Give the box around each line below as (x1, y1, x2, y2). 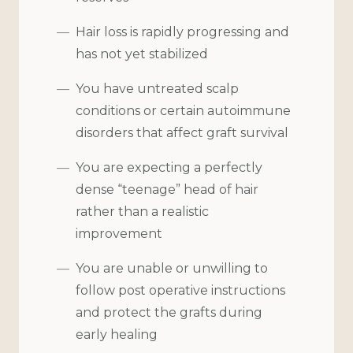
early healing (76, 326, 158, 342)
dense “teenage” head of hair (76, 181, 258, 197)
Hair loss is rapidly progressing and (76, 24, 289, 39)
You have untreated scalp (76, 80, 239, 96)
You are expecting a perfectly (76, 159, 262, 175)
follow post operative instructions (76, 282, 285, 298)
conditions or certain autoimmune (76, 102, 291, 118)
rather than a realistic (76, 203, 209, 219)
